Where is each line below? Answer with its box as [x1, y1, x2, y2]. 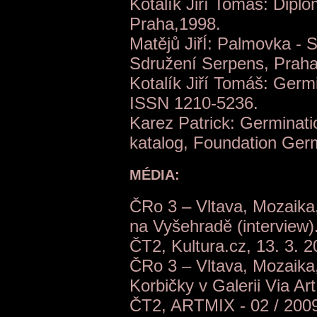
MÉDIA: [129, 166, 180, 183]
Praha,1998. [129, 14, 221, 34]
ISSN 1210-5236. [129, 93, 258, 113]
